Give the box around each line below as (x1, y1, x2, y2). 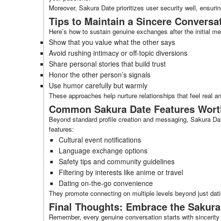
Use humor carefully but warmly (49, 80, 147, 90)
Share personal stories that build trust (49, 59, 166, 69)
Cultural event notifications (59, 135, 141, 145)
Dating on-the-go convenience (59, 178, 153, 188)
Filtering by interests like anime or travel (59, 167, 183, 177)
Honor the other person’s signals (49, 70, 150, 79)
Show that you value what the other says (49, 37, 175, 47)
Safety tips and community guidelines (59, 156, 175, 166)
